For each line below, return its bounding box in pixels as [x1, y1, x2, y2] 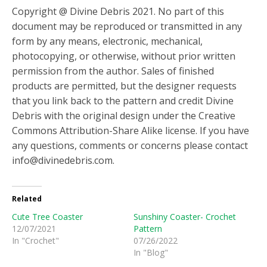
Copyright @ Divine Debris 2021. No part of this [12, 5, 224, 18]
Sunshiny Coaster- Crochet [133, 211, 236, 222]
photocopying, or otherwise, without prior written [12, 49, 235, 63]
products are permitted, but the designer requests [12, 79, 237, 92]
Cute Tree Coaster [12, 211, 83, 222]
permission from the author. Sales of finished [12, 64, 214, 77]
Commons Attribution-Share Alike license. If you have [12, 124, 249, 137]
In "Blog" [133, 247, 168, 258]
